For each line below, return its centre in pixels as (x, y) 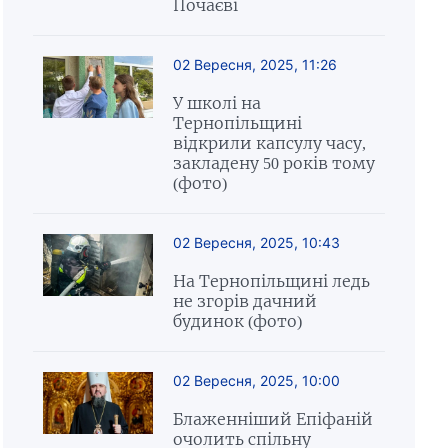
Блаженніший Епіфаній (272, 419)
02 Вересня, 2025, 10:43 (256, 242)
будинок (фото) (237, 321)
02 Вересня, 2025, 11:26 (254, 64)
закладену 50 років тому (273, 163)
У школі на (216, 103)
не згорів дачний (244, 301)
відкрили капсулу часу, (269, 143)
